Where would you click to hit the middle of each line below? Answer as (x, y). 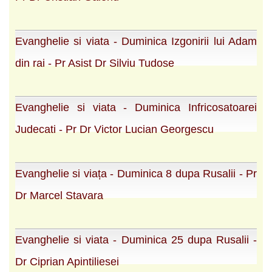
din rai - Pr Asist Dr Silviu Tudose (95, 63)
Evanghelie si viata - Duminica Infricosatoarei (136, 107)
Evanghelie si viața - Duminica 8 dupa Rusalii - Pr (136, 173)
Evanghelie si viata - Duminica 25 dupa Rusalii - (136, 240)
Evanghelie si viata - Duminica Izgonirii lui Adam (136, 41)
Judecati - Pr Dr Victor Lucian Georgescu (114, 129)
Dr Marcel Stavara (59, 195)
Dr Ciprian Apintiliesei (67, 261)
